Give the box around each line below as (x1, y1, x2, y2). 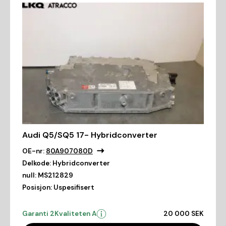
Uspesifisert (53, 183, 94, 192)
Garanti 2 (22, 209, 54, 218)
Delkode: (22, 158, 51, 167)
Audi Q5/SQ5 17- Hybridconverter (22, 129, 157, 140)
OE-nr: (22, 146, 44, 155)
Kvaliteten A (54, 209, 96, 218)
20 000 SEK (163, 209, 204, 218)
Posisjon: (22, 183, 52, 192)
